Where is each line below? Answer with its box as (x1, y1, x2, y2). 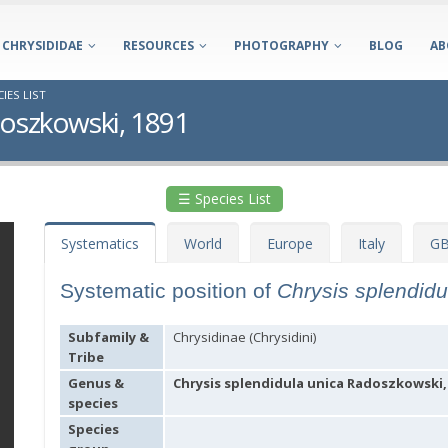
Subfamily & (68, 328, 149, 346)
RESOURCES (123, 37, 194, 54)
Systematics (61, 234, 139, 253)
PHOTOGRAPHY (234, 37, 329, 54)
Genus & (68, 374, 124, 392)
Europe (267, 234, 313, 253)
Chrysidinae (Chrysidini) (173, 328, 316, 346)
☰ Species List (177, 189, 271, 208)
